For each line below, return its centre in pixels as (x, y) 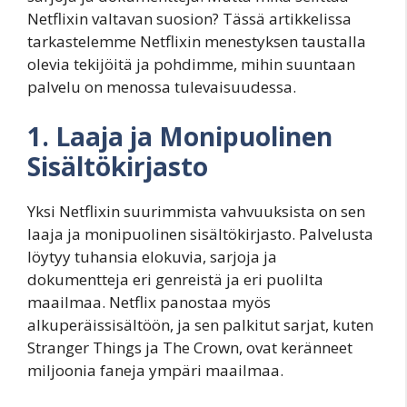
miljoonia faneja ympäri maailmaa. (155, 370)
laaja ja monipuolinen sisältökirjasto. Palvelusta (200, 233)
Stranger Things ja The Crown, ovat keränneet (190, 347)
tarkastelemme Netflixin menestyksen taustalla (197, 42)
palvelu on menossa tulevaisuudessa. (162, 87)
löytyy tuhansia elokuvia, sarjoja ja (152, 256)
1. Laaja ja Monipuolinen (180, 136)
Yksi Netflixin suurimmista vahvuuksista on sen (196, 211)
